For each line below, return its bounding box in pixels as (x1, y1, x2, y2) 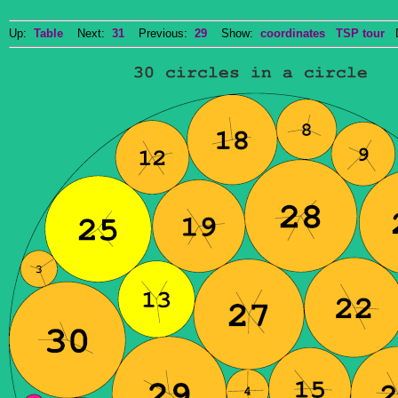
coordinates (260, 27, 325, 40)
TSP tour (336, 27, 385, 40)
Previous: (124, 27, 195, 40)
